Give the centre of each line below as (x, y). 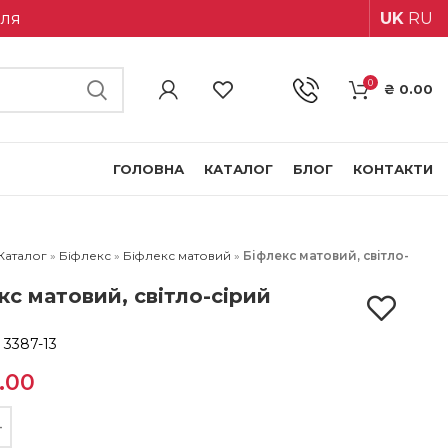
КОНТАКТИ (393, 168)
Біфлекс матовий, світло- (325, 255)
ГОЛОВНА (148, 168)
